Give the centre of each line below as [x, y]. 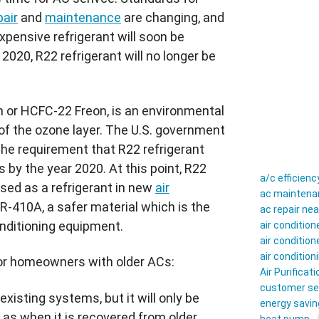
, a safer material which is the [126, 206]
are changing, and [173, 17]
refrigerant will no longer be [137, 56]
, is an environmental [166, 110]
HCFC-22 [46, 110]
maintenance [83, 17]
